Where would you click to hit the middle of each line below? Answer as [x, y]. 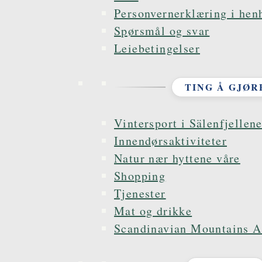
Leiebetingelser [157, 48]
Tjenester [140, 193]
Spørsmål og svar [162, 31]
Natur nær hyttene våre [177, 158]
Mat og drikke [153, 211]
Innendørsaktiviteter [170, 141]
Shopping [140, 176]
